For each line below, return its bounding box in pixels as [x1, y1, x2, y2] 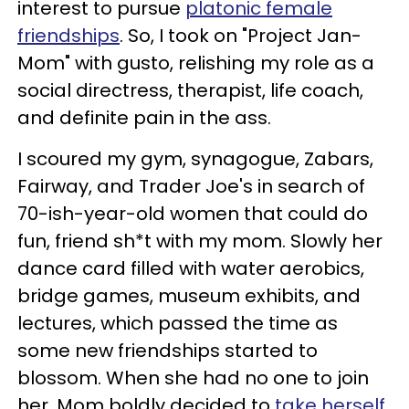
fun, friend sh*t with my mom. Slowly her [17, 227, 383, 254]
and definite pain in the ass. [17, 104, 271, 131]
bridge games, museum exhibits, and [17, 282, 361, 309]
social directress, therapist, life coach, [17, 77, 363, 103]
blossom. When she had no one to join [17, 364, 369, 391]
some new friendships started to [17, 337, 318, 363]
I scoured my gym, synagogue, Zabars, [17, 145, 373, 172]
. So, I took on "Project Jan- [120, 22, 362, 48]
